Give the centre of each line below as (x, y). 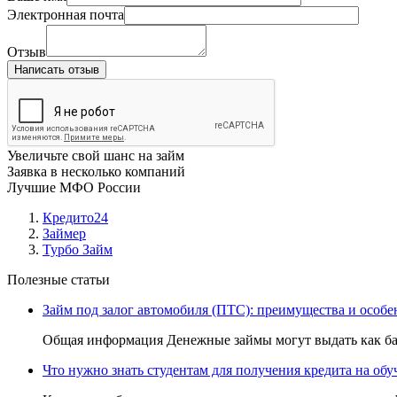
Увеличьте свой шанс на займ (96, 156)
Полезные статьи (58, 280)
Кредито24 (75, 218)
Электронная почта (66, 15)
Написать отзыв (57, 70)
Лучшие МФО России (74, 187)
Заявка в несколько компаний (96, 171)
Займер (64, 234)
